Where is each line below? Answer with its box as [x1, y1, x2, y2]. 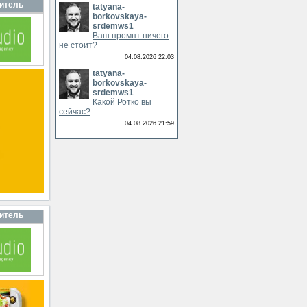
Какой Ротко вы [93, 97, 151, 107]
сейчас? [59, 107, 90, 116]
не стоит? [59, 40, 97, 50]
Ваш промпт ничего [93, 31, 169, 40]
